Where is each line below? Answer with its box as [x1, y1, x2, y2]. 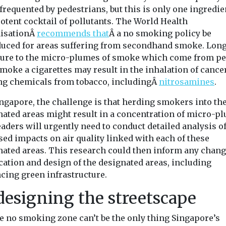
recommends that [37, 28, 109, 38]
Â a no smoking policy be [109, 28, 211, 38]
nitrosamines [159, 77, 214, 87]
